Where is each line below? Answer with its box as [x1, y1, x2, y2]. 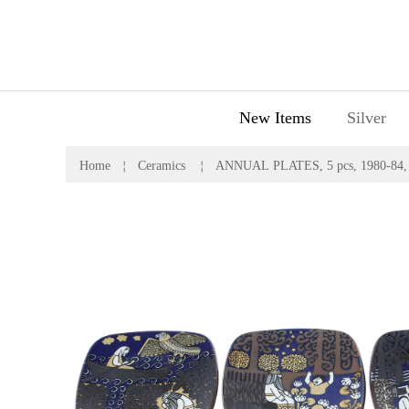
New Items [238, 108, 311, 127]
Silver [346, 108, 386, 127]
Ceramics [138, 158, 185, 173]
